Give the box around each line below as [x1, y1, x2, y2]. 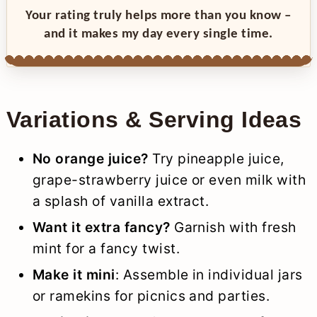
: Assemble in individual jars [115, 266, 303, 284]
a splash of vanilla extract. [32, 192, 209, 210]
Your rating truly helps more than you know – [25, 9, 292, 23]
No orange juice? [32, 150, 149, 168]
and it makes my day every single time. [44, 28, 273, 42]
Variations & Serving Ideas [6, 107, 302, 133]
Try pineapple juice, [148, 150, 284, 168]
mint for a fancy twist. [32, 240, 180, 258]
